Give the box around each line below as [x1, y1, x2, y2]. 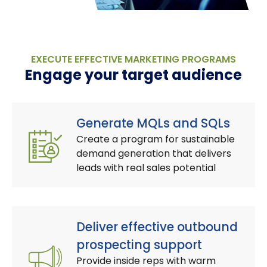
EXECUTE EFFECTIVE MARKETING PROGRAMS [31, 52, 236, 67]
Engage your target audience [25, 65, 242, 85]
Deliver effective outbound [76, 219, 238, 236]
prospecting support [76, 237, 202, 254]
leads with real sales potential [76, 161, 216, 175]
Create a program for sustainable [76, 132, 235, 147]
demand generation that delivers [76, 147, 231, 161]
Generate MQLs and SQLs [76, 115, 230, 132]
